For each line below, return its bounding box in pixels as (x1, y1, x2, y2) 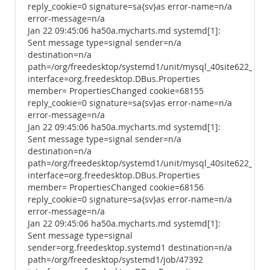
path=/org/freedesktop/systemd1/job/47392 (28, 254, 203, 265)
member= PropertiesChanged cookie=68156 (28, 182, 204, 193)
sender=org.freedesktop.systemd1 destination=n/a (28, 242, 232, 253)
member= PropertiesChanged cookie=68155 (28, 86, 204, 96)
